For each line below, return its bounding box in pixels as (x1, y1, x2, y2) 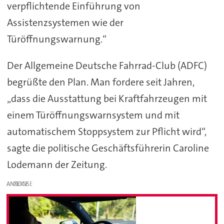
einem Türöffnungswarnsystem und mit (6, 108, 179, 121)
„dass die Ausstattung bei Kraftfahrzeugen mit (6, 91, 207, 105)
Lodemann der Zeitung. (6, 157, 107, 171)
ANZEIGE (6, 179, 29, 188)
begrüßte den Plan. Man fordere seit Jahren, (6, 75, 194, 88)
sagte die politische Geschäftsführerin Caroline (6, 141, 209, 154)
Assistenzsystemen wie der (6, 15, 123, 29)
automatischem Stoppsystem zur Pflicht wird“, (6, 124, 206, 138)
